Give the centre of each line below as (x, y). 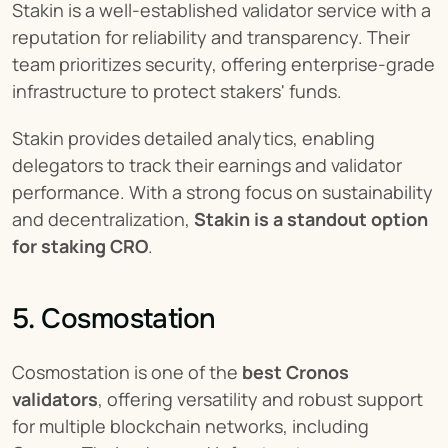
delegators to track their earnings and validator (207, 165)
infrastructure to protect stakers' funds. (177, 91)
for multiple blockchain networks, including (190, 426)
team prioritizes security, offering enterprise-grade (223, 64)
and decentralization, (103, 219)
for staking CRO (80, 246)
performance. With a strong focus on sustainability (222, 192)
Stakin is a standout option (311, 219)
